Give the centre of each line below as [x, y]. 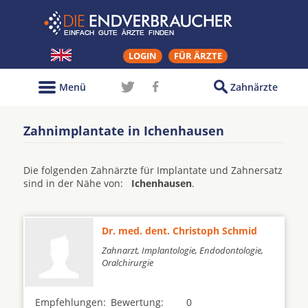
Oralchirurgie [128, 263]
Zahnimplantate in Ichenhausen [124, 131]
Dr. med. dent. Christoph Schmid [179, 231]
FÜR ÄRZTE [198, 56]
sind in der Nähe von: [77, 183]
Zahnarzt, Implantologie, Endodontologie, [183, 250]
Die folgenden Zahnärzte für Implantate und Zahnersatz [153, 170]
